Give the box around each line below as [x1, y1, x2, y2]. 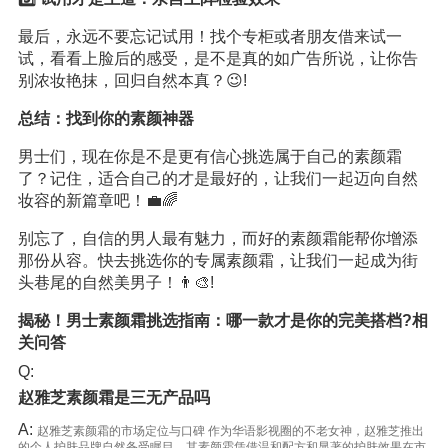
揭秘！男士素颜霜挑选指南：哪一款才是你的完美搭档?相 [17, 312, 428, 329]
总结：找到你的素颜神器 [17, 110, 194, 127]
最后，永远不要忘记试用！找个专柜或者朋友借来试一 [17, 28, 402, 45]
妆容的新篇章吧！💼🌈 [17, 192, 178, 209]
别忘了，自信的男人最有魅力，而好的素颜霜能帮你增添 [17, 230, 418, 247]
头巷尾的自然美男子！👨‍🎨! [17, 274, 214, 291]
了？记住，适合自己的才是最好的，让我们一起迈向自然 [17, 170, 418, 187]
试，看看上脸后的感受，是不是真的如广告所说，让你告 [17, 50, 418, 67]
